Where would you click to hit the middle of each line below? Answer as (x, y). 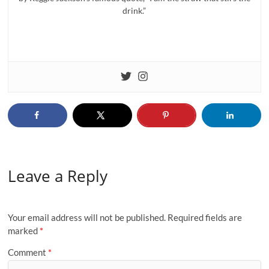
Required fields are (205, 218)
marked (24, 231)
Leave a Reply (58, 176)
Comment (28, 252)
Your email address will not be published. (87, 218)
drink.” (134, 11)
